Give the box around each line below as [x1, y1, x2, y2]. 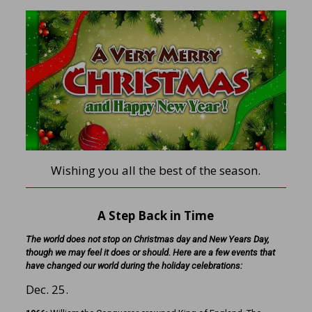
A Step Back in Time [97, 208, 214, 224]
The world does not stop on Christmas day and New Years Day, [25, 234, 269, 245]
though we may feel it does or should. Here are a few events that [25, 247, 275, 258]
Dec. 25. [25, 281, 68, 298]
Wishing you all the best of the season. [51, 162, 261, 179]
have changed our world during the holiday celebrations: [25, 260, 242, 272]
